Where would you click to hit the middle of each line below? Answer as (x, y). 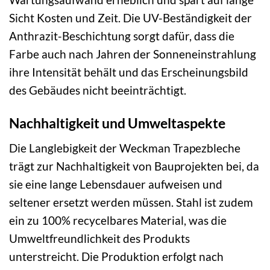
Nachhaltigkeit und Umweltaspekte (117, 123)
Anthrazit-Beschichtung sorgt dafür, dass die (122, 36)
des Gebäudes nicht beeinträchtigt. (98, 90)
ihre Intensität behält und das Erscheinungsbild (129, 72)
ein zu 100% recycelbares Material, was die (118, 220)
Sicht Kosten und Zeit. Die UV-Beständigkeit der (130, 18)
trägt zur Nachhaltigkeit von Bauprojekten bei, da (134, 166)
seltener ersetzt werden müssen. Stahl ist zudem (131, 202)
